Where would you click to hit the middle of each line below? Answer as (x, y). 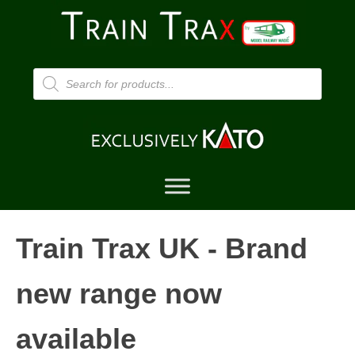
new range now (119, 294)
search (48, 94)
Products (52, 81)
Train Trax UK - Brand (162, 248)
